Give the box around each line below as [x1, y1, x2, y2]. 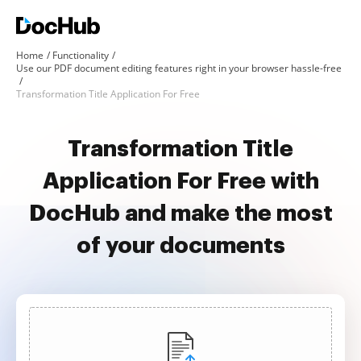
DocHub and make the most [28, 202, 333, 225]
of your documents [76, 234, 285, 257]
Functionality [52, 48, 109, 62]
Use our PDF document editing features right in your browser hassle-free [16, 61, 342, 75]
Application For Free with [42, 170, 319, 193]
